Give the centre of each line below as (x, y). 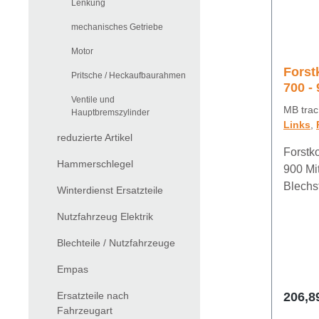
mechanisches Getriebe (117, 27)
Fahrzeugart (85, 311)
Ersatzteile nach (93, 296)
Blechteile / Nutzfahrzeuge (116, 243)
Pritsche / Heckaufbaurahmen (129, 76)
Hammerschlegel (95, 164)
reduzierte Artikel (95, 138)
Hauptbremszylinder (110, 113)
